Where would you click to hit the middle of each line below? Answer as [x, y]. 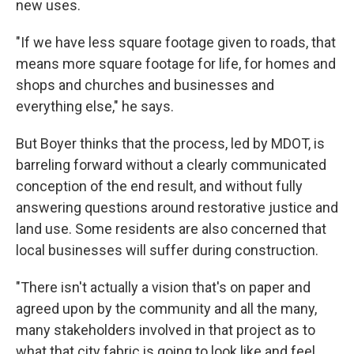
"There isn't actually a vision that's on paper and [163, 288]
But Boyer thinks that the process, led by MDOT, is [170, 144]
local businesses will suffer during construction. [167, 250]
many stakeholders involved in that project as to [166, 330]
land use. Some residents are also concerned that [171, 229]
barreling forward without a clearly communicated [171, 165]
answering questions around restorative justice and [177, 208]
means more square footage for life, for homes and [176, 64]
